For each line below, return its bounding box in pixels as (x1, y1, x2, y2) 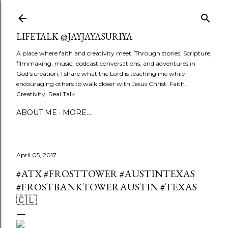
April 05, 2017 (16, 151, 56, 159)
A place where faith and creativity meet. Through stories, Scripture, (16, 49, 212, 57)
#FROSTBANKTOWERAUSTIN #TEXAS (16, 180, 197, 193)
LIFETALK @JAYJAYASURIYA (16, 31, 132, 42)
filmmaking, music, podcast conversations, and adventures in (16, 60, 195, 67)
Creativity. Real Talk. (16, 90, 76, 98)
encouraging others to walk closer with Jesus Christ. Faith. (16, 80, 186, 88)
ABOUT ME (16, 108, 57, 117)
